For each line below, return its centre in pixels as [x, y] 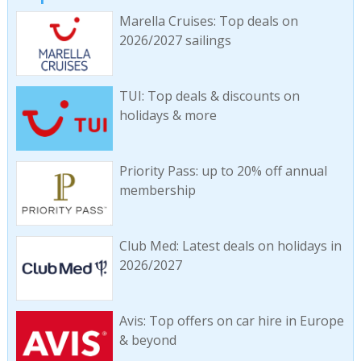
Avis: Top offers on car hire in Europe [231, 320]
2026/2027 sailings [175, 41]
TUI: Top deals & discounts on [209, 96]
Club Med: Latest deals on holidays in [230, 245]
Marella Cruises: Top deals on [208, 21]
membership [157, 190]
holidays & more [168, 116]
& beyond [147, 340]
